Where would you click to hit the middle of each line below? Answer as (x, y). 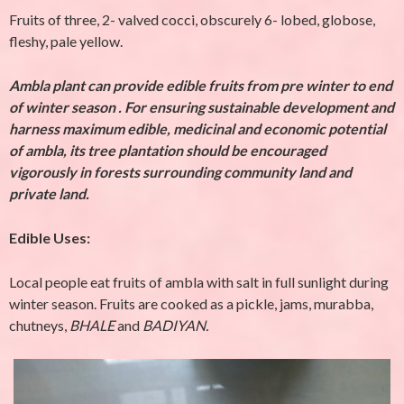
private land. (49, 193)
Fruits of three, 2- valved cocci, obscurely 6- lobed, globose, (192, 19)
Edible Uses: (50, 238)
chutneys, (39, 325)
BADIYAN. (175, 325)
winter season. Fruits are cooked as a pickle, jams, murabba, (191, 303)
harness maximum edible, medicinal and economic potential (197, 129)
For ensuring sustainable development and (259, 107)
